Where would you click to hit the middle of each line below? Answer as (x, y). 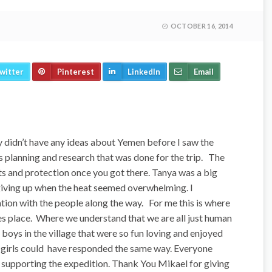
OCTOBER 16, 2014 (202, 26)
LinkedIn (144, 72)
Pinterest (76, 72)
